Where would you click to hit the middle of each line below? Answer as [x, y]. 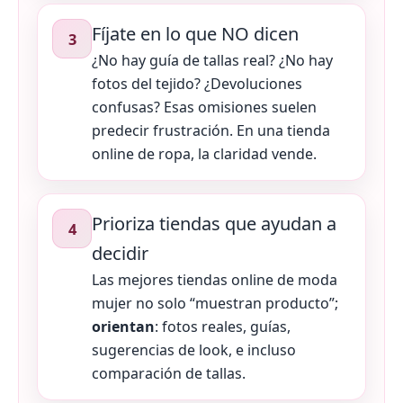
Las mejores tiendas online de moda [215, 280]
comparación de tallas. [169, 374]
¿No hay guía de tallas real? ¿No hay [212, 61]
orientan [123, 327]
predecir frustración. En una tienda [211, 131]
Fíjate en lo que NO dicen [195, 34]
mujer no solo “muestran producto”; [215, 304]
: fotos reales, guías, [223, 327]
